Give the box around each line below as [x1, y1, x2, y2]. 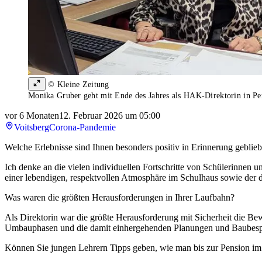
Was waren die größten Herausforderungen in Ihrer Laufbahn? [5, 192, 235, 203]
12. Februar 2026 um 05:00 [59, 111, 160, 121]
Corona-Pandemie [49, 122, 116, 133]
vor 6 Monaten [5, 111, 59, 121]
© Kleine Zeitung [46, 80, 109, 89]
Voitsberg [14, 122, 49, 133]
